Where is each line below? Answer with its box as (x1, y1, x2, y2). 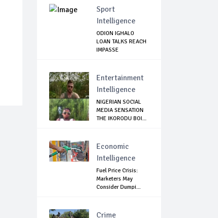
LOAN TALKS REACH (96, 38, 146, 46)
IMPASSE (96, 46, 119, 54)
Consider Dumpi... (96, 183, 141, 191)
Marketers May (96, 175, 133, 183)
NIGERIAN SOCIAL (96, 98, 141, 106)
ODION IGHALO (96, 30, 134, 37)
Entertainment (96, 73, 144, 83)
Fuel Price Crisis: (96, 167, 138, 175)
